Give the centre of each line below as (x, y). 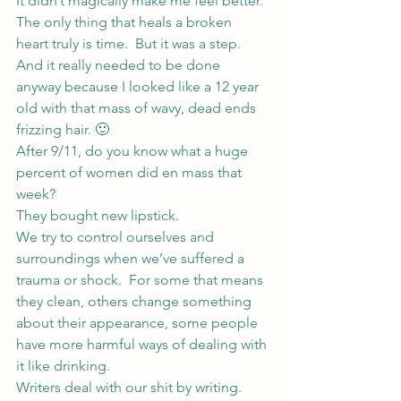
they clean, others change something (136, 301)
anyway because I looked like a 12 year (139, 86)
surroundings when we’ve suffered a (132, 258)
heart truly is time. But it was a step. (132, 43)
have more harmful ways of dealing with (143, 344)
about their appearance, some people (139, 323)
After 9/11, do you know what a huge (134, 151)
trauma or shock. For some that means (141, 280)
